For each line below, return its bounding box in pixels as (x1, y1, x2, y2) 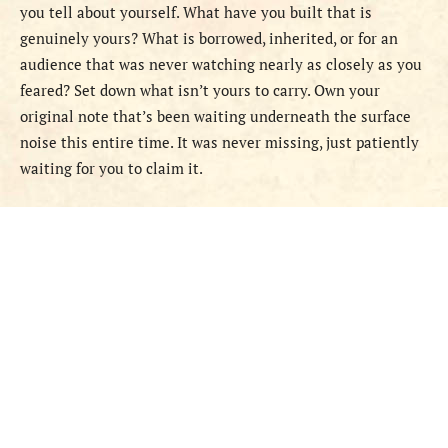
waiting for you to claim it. (20, 158, 203, 179)
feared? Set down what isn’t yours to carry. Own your (20, 80, 380, 101)
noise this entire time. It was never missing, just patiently (20, 132, 419, 153)
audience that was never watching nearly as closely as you (20, 54, 422, 75)
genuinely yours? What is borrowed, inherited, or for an (20, 28, 398, 49)
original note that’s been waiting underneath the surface (20, 106, 411, 127)
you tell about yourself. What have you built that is (20, 2, 372, 23)
